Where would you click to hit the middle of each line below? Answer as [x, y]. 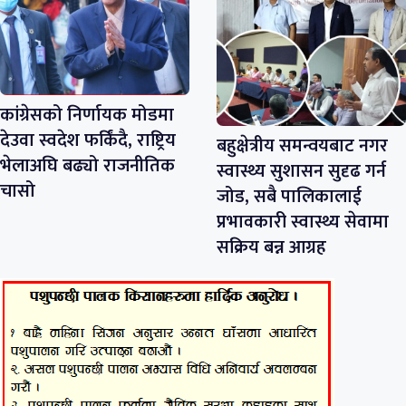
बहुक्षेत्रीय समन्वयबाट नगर [302, 146]
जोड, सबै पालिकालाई [289, 197]
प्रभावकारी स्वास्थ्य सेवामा [303, 222]
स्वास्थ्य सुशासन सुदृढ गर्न [301, 172]
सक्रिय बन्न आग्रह [271, 248]
